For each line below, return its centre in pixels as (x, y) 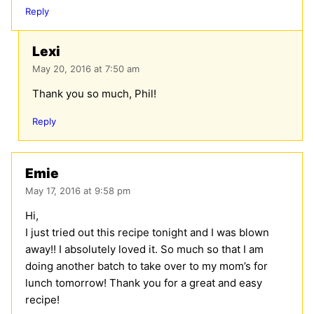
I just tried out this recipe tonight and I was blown (147, 233)
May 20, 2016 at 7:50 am (86, 69)
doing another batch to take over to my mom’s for (146, 266)
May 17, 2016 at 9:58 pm (78, 191)
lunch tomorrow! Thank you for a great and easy (144, 283)
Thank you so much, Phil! (94, 94)
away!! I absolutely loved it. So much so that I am (144, 250)
